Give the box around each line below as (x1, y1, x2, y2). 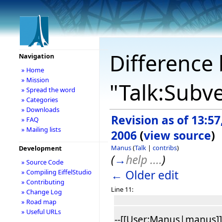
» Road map (21, 197, 56, 206)
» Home (21, 65, 44, 74)
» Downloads (21, 105, 59, 114)
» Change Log (21, 187, 62, 196)
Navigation (18, 52, 54, 60)
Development (18, 144, 62, 153)
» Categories (21, 95, 58, 104)
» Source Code (21, 158, 63, 166)
